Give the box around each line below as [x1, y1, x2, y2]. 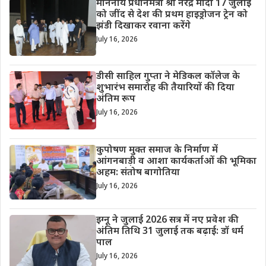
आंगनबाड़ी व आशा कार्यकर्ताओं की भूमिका [96, 155, 256, 168]
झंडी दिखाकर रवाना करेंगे [96, 20, 191, 33]
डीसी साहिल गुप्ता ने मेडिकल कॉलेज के [96, 71, 240, 84]
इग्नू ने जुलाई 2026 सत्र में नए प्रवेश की [96, 214, 239, 227]
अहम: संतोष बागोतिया [96, 166, 180, 179]
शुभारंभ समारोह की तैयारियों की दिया [96, 82, 235, 95]
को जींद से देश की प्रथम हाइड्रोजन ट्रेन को [96, 9, 248, 22]
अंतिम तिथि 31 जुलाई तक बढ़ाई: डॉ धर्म [96, 226, 243, 239]
